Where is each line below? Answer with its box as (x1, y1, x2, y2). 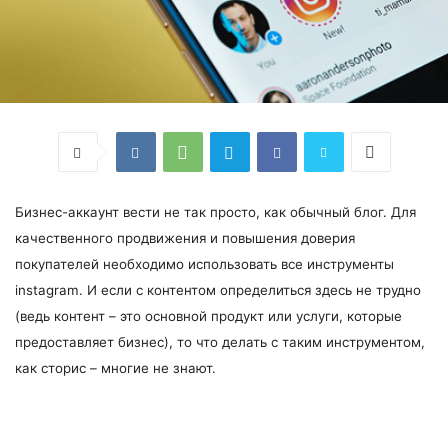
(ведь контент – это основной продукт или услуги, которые (15, 308, 402, 324)
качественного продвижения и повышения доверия (15, 230, 355, 246)
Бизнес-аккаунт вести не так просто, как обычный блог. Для (15, 204, 416, 220)
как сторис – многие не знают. (15, 360, 216, 376)
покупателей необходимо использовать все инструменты (15, 256, 394, 272)
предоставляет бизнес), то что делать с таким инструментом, (15, 334, 425, 350)
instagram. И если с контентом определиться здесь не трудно (15, 282, 421, 298)
